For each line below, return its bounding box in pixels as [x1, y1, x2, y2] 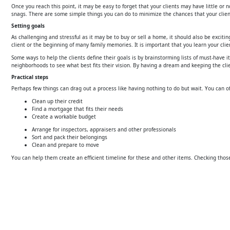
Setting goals [11, 22, 45, 29]
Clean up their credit [32, 97, 83, 105]
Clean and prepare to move [32, 141, 99, 148]
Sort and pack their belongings [32, 133, 107, 141]
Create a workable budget [32, 112, 96, 120]
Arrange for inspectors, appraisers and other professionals [32, 125, 176, 133]
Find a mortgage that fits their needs [32, 105, 123, 112]
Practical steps [11, 73, 48, 81]
